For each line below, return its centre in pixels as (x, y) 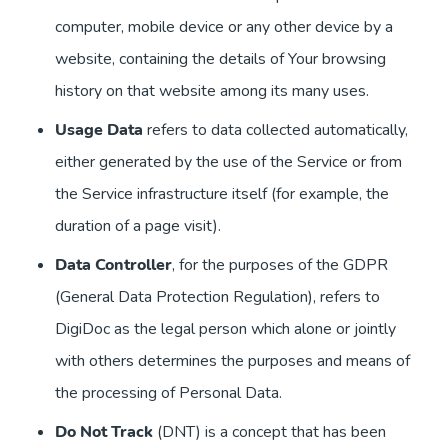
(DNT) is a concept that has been (269, 432)
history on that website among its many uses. (212, 91)
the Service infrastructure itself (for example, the (222, 194)
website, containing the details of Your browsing (220, 59)
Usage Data (99, 130)
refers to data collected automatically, (275, 130)
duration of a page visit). (138, 226)
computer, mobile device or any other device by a (224, 27)
